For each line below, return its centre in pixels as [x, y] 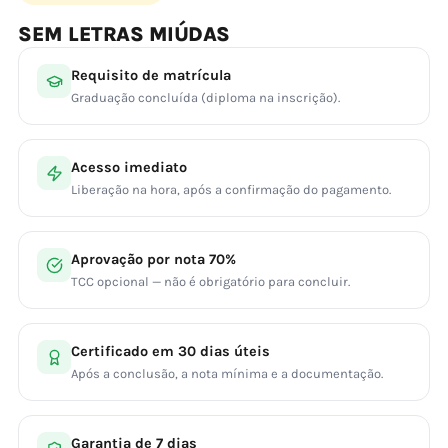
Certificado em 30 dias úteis [170, 351]
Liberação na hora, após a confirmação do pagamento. [231, 189]
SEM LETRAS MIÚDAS [124, 34]
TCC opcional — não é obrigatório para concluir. [210, 281]
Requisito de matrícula [151, 75]
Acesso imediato [129, 167]
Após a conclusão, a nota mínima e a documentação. [227, 373]
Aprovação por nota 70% [153, 259]
